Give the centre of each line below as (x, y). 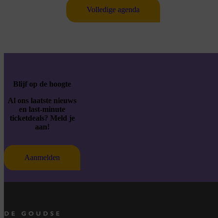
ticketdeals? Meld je (42, 118)
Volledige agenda (113, 9)
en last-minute (42, 109)
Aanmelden (42, 157)
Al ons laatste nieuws (42, 100)
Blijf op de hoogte (42, 84)
